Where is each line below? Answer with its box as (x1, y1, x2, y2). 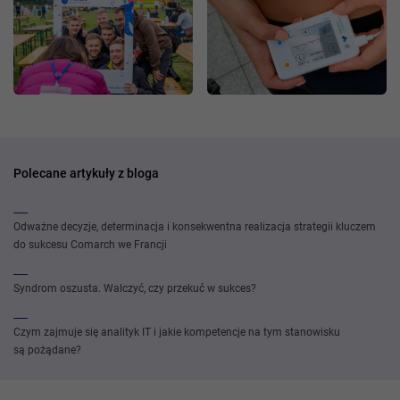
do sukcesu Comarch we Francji (13, 238, 167, 251)
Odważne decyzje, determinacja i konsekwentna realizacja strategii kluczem (13, 221, 376, 233)
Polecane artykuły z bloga (13, 166, 159, 180)
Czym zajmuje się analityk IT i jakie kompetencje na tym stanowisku (13, 326, 340, 338)
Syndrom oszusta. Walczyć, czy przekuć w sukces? (13, 282, 256, 295)
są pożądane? (13, 344, 81, 356)
